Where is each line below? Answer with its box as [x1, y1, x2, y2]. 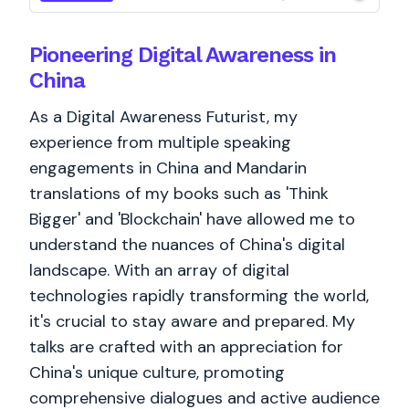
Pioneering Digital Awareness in [29, 42, 337, 68]
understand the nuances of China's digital [29, 234, 345, 256]
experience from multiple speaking [29, 131, 291, 153]
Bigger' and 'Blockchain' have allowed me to [29, 208, 355, 230]
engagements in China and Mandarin [29, 157, 307, 179]
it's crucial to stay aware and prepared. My [29, 310, 355, 332]
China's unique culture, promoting [29, 362, 285, 383]
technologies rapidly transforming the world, [29, 285, 369, 307]
